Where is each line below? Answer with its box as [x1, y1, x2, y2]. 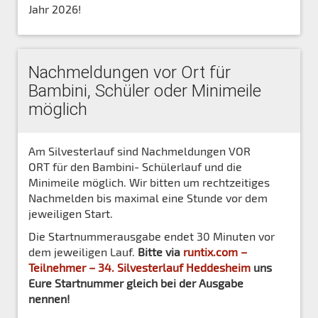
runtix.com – [183, 244, 247, 258]
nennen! [28, 291, 72, 305]
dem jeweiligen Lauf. [28, 244, 138, 258]
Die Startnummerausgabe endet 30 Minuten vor [28, 229, 275, 243]
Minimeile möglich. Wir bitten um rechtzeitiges [28, 175, 270, 189]
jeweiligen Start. [28, 206, 116, 220]
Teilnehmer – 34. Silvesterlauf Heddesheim [28, 260, 251, 274]
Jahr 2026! [28, 1, 81, 16]
